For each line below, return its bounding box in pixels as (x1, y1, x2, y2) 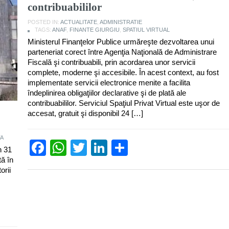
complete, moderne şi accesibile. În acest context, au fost (28, 67, 219, 77)
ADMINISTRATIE (100, 18, 142, 25)
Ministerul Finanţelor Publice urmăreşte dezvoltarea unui (28, 37, 214, 46)
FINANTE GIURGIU (70, 26, 120, 33)
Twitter (87, 138, 135, 157)
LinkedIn (107, 138, 170, 157)
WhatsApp (66, 138, 142, 157)
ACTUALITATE (60, 18, 97, 25)
